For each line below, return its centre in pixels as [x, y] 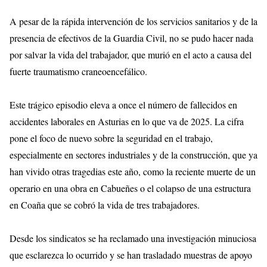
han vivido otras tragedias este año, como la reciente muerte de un [133, 172]
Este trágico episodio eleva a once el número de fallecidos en [123, 105]
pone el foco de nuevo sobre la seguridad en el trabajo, [111, 138]
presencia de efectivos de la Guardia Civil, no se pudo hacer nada [131, 38]
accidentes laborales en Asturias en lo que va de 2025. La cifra [127, 122]
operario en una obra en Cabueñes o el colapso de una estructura [130, 188]
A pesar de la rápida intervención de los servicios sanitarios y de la [133, 21]
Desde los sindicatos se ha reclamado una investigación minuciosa [133, 238]
